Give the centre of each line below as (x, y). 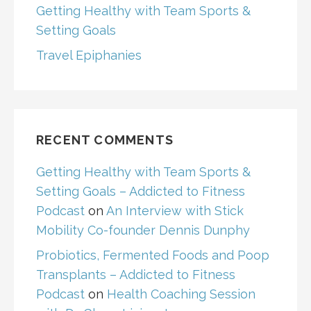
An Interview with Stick (175, 211)
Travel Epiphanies (89, 56)
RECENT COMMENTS (105, 140)
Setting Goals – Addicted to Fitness (141, 192)
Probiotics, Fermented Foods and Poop (153, 255)
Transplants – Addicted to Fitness (136, 275)
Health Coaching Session (181, 294)
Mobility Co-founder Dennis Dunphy (143, 230)
